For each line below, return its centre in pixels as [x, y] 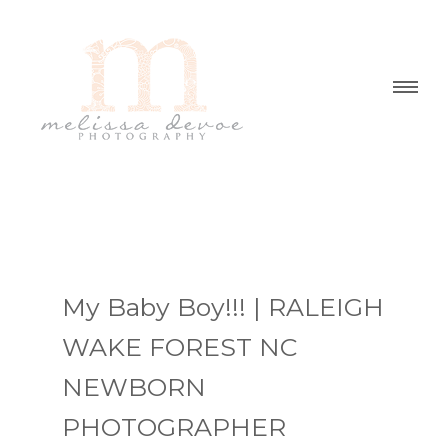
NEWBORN [133, 387]
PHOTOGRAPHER [173, 427]
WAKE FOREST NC [179, 347]
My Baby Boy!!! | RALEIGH [222, 307]
